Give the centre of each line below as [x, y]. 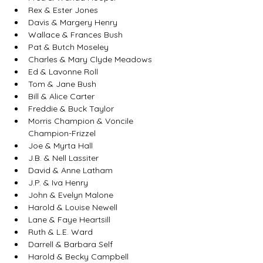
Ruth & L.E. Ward [60, 232]
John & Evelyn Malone [71, 195]
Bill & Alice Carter [61, 96]
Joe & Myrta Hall [60, 146]
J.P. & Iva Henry [58, 183]
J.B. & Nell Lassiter [63, 158]
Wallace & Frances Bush [75, 35]
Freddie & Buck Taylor [71, 109]
